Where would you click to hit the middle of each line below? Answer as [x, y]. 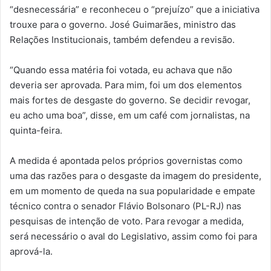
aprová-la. [31, 251]
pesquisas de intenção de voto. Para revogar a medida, [127, 221]
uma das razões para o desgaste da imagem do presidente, [135, 175]
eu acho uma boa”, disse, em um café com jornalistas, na [130, 115]
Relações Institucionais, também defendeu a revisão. [122, 39]
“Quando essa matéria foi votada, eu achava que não [121, 70]
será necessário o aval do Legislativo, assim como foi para [133, 236]
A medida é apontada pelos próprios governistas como [126, 160]
